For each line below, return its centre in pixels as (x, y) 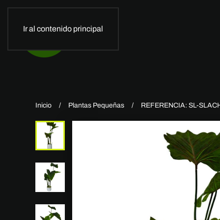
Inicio (43, 105)
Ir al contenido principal (63, 29)
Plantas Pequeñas (96, 105)
